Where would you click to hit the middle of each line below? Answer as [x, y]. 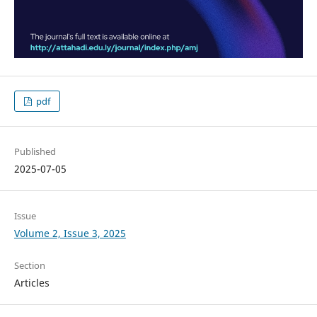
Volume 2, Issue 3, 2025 [70, 234]
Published [35, 152]
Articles [31, 283]
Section [29, 266]
